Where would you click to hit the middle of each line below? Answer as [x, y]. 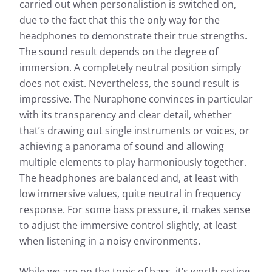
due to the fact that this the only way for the [120, 20]
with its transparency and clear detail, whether [126, 115]
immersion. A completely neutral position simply [130, 68]
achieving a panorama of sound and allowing [122, 147]
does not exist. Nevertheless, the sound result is [129, 83]
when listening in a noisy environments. [110, 241]
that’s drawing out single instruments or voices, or [134, 131]
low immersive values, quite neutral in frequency [130, 194]
